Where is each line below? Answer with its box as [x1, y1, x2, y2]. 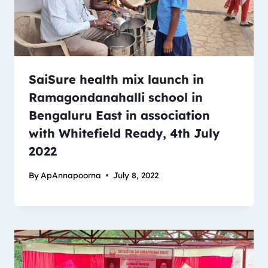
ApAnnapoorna [41, 170, 102, 181]
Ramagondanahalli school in [29, 90, 203, 105]
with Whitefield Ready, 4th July [29, 126, 220, 141]
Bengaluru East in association [29, 108, 210, 123]
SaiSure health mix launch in [29, 72, 204, 87]
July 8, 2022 [113, 170, 159, 181]
